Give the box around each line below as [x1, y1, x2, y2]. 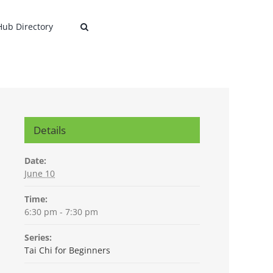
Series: [24, 232, 52, 243]
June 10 [24, 168, 55, 179]
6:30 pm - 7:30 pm [24, 206, 98, 218]
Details [34, 123, 66, 137]
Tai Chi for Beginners [24, 244, 110, 256]
